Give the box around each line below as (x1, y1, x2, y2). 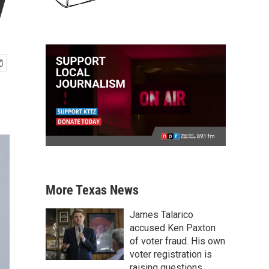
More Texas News (46, 182, 139, 198)
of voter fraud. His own (130, 235, 225, 247)
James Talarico (130, 208, 193, 220)
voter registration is (130, 248, 212, 260)
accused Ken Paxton (130, 222, 216, 234)
